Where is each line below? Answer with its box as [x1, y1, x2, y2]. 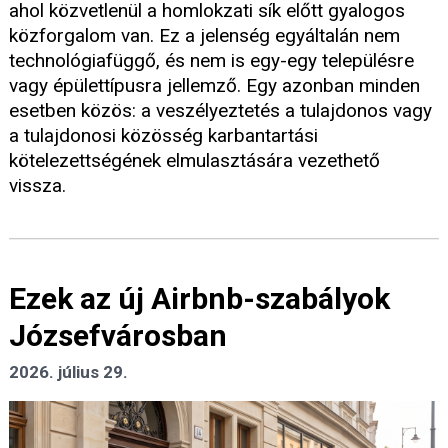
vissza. [9, 174, 66, 198]
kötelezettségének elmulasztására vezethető [9, 149, 380, 173]
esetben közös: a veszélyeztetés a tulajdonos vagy [9, 99, 432, 123]
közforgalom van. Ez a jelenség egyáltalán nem [9, 24, 400, 48]
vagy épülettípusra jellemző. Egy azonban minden [9, 74, 420, 98]
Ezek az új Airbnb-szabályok [9, 281, 390, 317]
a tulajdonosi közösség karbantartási [9, 124, 318, 148]
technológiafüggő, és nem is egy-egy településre [9, 49, 414, 73]
